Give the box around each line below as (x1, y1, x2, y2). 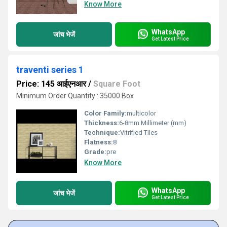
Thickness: (84, 119, 119, 127)
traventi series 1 (16, 64, 84, 75)
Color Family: (84, 109, 127, 117)
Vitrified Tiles (120, 129, 158, 136)
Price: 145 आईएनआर (16, 79, 86, 89)
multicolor (127, 109, 156, 117)
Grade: (84, 148, 106, 156)
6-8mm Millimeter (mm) (119, 119, 186, 127)
